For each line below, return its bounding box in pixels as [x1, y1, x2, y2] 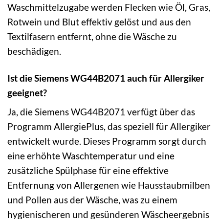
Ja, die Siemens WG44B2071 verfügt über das [7, 106, 195, 118]
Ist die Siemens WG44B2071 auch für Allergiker [7, 72, 204, 84]
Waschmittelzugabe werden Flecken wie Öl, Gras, [7, 1, 210, 13]
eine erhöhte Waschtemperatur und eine [7, 150, 175, 162]
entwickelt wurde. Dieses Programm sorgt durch [7, 135, 206, 147]
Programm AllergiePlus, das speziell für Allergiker [7, 121, 211, 132]
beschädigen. [7, 45, 61, 57]
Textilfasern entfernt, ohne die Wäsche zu [7, 30, 177, 42]
